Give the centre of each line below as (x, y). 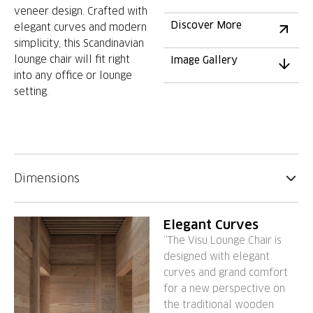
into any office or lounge (73, 75)
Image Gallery (204, 60)
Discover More (206, 25)
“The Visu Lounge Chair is (223, 240)
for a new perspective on (224, 288)
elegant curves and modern (80, 27)
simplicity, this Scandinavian (79, 43)
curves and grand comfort (226, 272)
